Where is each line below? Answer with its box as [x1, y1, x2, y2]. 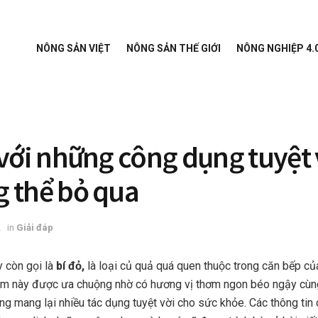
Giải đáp [16, 221, 53, 233]
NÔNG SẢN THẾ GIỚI [126, 42, 221, 54]
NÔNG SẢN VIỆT [36, 42, 111, 54]
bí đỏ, [56, 258, 87, 273]
